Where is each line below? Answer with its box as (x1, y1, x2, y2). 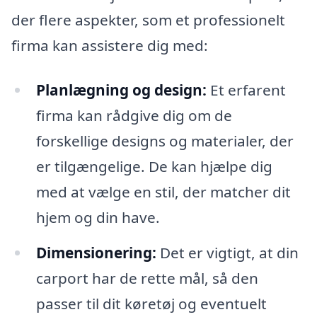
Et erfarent (206, 80, 286, 100)
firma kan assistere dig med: (11, 35, 208, 55)
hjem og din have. (35, 207, 160, 228)
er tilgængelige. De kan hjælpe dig (35, 156, 272, 177)
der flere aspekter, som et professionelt (11, 9, 285, 30)
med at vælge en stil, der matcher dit (35, 182, 291, 202)
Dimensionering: (35, 243, 156, 263)
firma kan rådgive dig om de (35, 105, 232, 126)
